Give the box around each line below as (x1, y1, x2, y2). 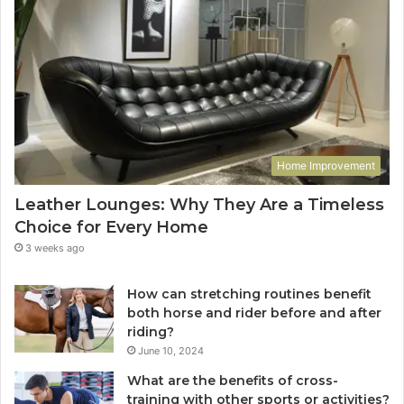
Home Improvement (277, 158, 375, 172)
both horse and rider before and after (127, 304, 381, 321)
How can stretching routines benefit (127, 285, 372, 302)
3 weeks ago (25, 241, 85, 254)
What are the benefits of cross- (127, 372, 338, 389)
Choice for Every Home (14, 216, 213, 237)
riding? (127, 323, 174, 340)
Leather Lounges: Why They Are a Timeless (14, 194, 384, 215)
